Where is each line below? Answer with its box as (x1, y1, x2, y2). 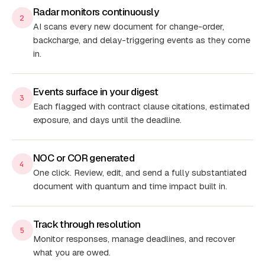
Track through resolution (33, 218, 141, 231)
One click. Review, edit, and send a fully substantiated (33, 167, 247, 179)
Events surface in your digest (33, 85, 159, 99)
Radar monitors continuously (33, 5, 159, 19)
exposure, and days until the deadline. (33, 114, 182, 126)
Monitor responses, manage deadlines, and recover (33, 233, 235, 245)
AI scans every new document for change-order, (33, 21, 224, 33)
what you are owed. (33, 247, 111, 258)
